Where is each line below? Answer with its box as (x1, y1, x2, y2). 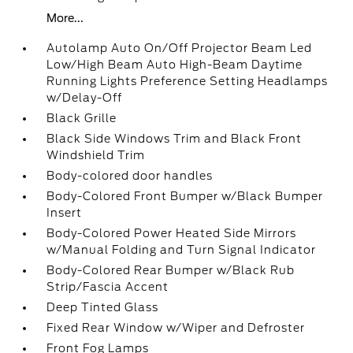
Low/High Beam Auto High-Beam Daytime (46, 58, 303, 71)
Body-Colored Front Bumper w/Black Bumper (46, 190, 324, 203)
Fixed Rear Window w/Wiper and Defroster (46, 321, 306, 334)
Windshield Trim (46, 149, 146, 162)
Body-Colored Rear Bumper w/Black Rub (46, 264, 295, 277)
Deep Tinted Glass (46, 301, 159, 314)
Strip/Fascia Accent (46, 281, 169, 293)
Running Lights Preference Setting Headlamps (46, 75, 329, 87)
